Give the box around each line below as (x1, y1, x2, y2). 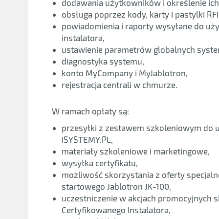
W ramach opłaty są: (51, 106, 129, 116)
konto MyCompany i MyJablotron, (61, 67, 188, 78)
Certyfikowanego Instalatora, (61, 204, 171, 215)
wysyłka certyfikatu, (61, 157, 138, 168)
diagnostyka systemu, (61, 56, 144, 66)
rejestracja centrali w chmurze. (61, 79, 177, 89)
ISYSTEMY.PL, (61, 134, 113, 144)
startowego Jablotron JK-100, (61, 181, 171, 191)
